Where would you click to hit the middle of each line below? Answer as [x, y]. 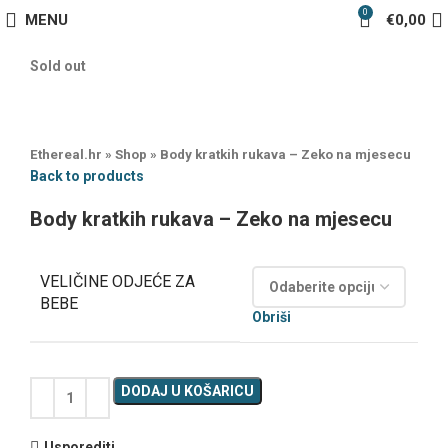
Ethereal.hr [66, 154]
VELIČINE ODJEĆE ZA [117, 281]
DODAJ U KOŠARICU [187, 391]
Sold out [58, 66]
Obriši [271, 317]
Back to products [87, 176]
